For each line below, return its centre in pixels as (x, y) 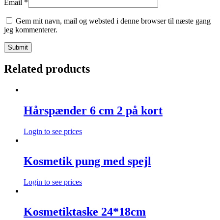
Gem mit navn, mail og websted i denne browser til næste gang (113, 21)
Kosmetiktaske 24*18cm (85, 211)
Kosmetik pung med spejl (87, 161)
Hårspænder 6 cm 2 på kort (93, 111)
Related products (47, 69)
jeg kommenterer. (31, 30)
